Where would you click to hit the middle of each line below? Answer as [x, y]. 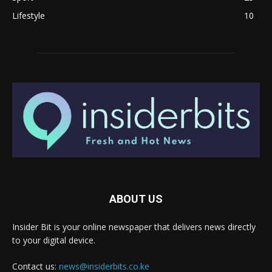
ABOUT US [136, 199]
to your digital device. [54, 240]
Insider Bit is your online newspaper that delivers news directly [134, 227]
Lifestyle [29, 15]
